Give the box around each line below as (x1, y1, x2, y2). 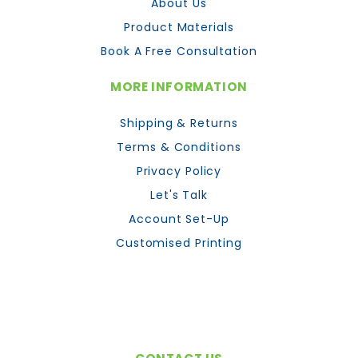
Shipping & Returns (120, 115, 238, 131)
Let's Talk (150, 187, 208, 203)
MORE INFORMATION (110, 78, 248, 95)
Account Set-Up (129, 211, 229, 227)
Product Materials (124, 19, 234, 35)
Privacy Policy (136, 163, 222, 179)
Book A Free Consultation (101, 43, 257, 59)
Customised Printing (115, 235, 243, 251)
